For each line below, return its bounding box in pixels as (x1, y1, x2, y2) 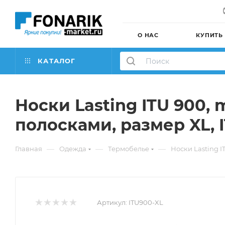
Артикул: (97, 198, 127, 206)
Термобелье (108, 145, 149, 153)
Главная (15, 145, 42, 153)
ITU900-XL (129, 198, 163, 206)
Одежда (59, 145, 86, 153)
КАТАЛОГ (35, 57, 76, 65)
